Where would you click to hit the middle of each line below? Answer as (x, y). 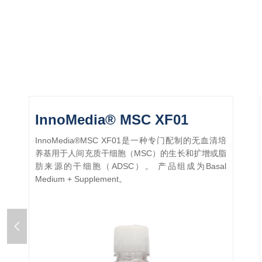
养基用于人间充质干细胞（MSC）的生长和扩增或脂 (131, 153)
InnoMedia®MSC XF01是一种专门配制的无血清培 (131, 140)
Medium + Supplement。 (81, 179)
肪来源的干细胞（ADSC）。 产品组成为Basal (131, 166)
